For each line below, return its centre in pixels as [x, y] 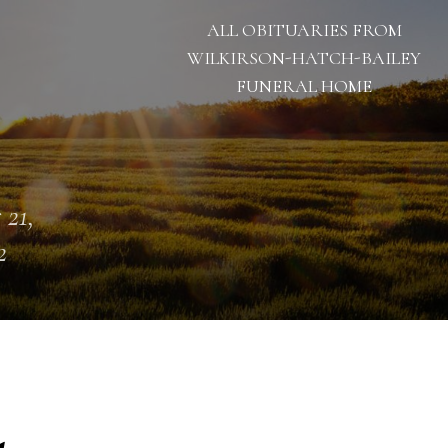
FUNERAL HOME [304, 86]
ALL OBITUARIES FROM [304, 30]
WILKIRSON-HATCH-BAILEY [304, 58]
